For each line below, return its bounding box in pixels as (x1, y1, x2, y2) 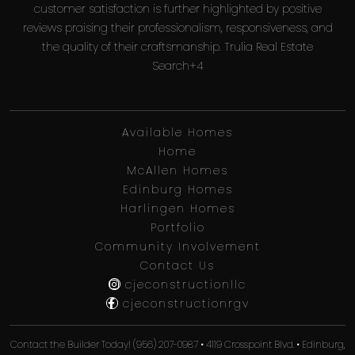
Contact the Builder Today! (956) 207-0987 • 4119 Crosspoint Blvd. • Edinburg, (10, 337, 345, 351)
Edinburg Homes (122, 181, 233, 197)
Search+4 (151, 57, 204, 74)
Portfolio (150, 219, 205, 235)
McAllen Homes (127, 162, 228, 178)
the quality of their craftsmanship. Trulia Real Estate (42, 38, 313, 55)
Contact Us (140, 257, 215, 273)
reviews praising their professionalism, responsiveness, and (22, 19, 333, 36)
